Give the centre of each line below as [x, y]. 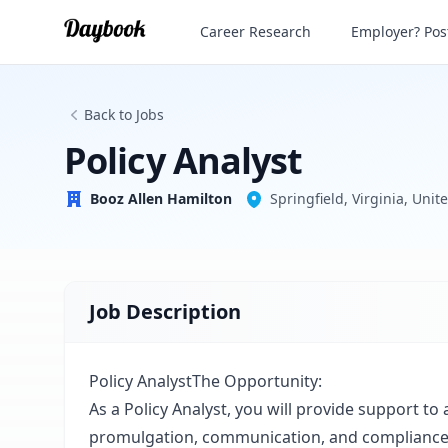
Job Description [165, 311]
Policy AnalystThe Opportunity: [209, 381]
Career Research [256, 31]
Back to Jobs [124, 114]
